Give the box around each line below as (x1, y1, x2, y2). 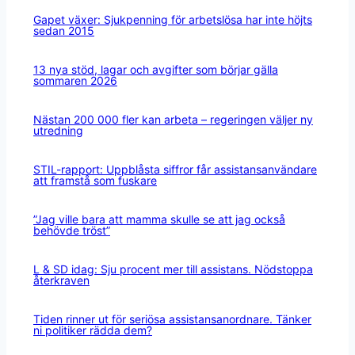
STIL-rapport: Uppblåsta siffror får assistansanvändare (33, 162, 317, 176)
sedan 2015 (33, 23, 94, 37)
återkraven (33, 273, 90, 287)
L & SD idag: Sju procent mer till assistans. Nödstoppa (33, 261, 313, 276)
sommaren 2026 (33, 73, 117, 87)
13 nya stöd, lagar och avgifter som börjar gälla (33, 62, 278, 76)
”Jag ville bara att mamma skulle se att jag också (33, 212, 285, 226)
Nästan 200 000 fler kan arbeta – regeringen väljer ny (33, 112, 313, 126)
